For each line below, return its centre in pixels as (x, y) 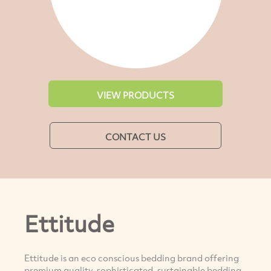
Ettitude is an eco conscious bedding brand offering (132, 258)
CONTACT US (135, 136)
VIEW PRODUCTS (135, 95)
